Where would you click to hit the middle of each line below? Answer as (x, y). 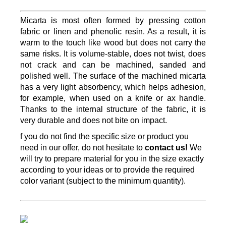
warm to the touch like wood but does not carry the (113, 42)
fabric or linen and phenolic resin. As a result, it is (113, 31)
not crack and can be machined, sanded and (113, 65)
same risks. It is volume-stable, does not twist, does (113, 53)
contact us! (166, 147)
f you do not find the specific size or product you (104, 136)
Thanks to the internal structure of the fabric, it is (113, 109)
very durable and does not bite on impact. (94, 120)
